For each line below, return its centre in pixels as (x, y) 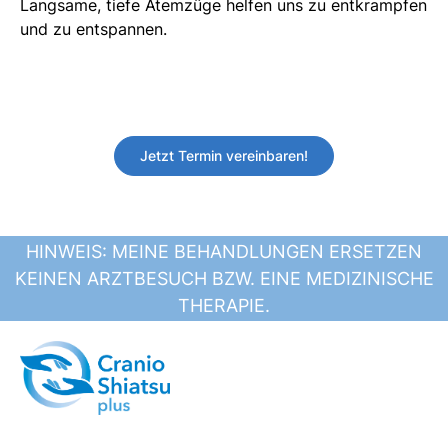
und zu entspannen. (93, 29)
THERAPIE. (224, 305)
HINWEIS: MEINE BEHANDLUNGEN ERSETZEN (224, 251)
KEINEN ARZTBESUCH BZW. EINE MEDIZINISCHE (224, 278)
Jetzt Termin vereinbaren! (224, 155)
